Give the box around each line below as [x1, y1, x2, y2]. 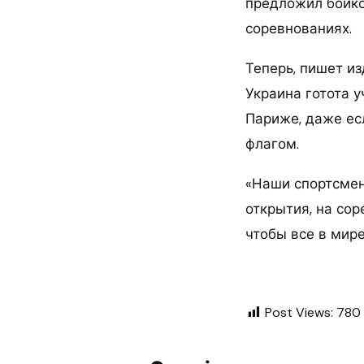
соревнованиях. [245, 19, 352, 38]
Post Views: [265, 304, 333, 322]
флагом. [245, 135, 299, 154]
